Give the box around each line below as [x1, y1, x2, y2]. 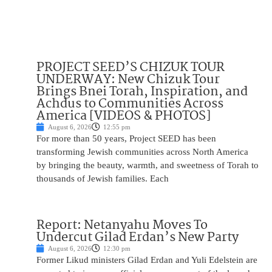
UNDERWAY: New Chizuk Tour [36, 69, 220, 90]
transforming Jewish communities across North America [36, 147, 248, 157]
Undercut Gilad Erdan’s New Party [36, 227, 239, 248]
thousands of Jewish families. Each [36, 174, 169, 184]
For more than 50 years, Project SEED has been [36, 134, 216, 144]
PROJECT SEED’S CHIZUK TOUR [36, 57, 225, 78]
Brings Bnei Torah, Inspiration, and [36, 81, 248, 103]
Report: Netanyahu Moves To [36, 215, 208, 236]
